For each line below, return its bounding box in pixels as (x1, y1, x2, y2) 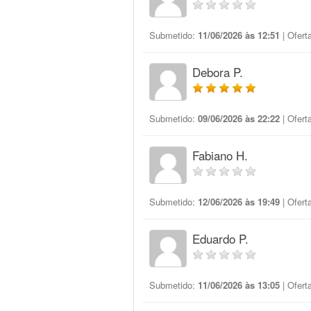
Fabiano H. (192, 146, 248, 164)
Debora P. (192, 63, 243, 81)
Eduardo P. (192, 230, 249, 247)
